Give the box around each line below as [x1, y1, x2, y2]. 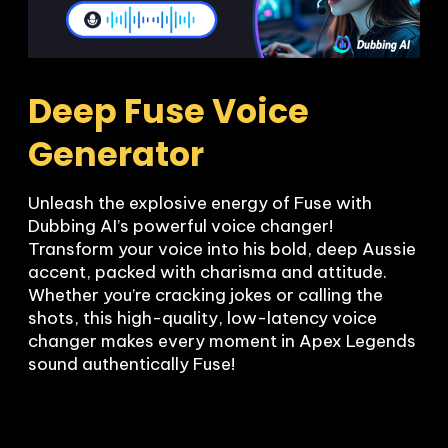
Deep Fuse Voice [28, 88, 309, 136]
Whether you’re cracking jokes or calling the [28, 284, 383, 307]
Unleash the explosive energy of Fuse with [28, 192, 372, 215]
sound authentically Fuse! [28, 353, 235, 376]
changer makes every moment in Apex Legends [28, 330, 416, 353]
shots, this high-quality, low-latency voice [28, 307, 377, 330]
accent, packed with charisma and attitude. [28, 261, 387, 284]
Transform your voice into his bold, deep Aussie [28, 238, 416, 261]
